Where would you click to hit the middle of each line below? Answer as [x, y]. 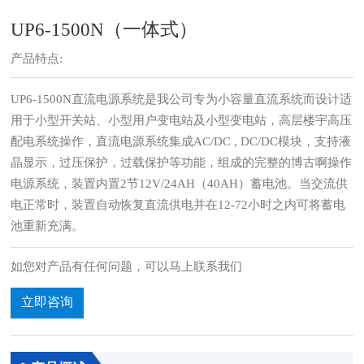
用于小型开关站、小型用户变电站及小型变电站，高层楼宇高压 [182, 120]
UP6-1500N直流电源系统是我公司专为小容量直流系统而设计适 [182, 99]
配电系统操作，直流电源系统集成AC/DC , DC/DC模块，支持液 [181, 141]
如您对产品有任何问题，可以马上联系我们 [127, 266]
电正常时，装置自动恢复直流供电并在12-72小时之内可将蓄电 [178, 205]
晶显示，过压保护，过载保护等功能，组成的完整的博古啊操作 [182, 162]
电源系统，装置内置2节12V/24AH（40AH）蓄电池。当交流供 [180, 184]
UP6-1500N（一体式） [104, 30]
